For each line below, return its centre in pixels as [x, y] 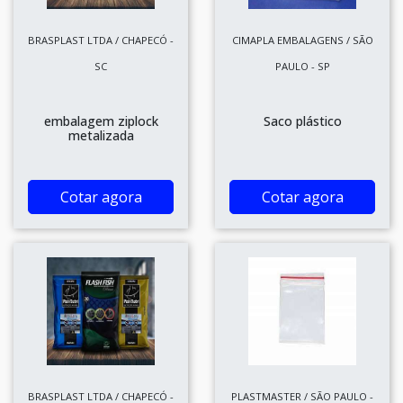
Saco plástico [302, 121]
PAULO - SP [302, 66]
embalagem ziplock [101, 121]
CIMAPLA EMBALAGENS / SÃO [302, 40]
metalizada [101, 135]
